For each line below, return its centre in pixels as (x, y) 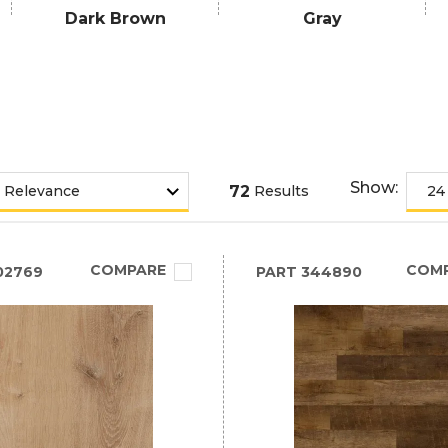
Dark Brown (115, 18)
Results (281, 191)
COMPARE (127, 270)
